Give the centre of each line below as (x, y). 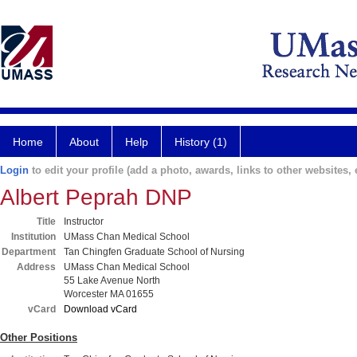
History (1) (201, 142)
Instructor (84, 222)
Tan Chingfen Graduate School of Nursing (154, 252)
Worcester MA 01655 (109, 294)
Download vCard (100, 309)
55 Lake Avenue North (112, 280)
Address (36, 267)
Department (29, 252)
